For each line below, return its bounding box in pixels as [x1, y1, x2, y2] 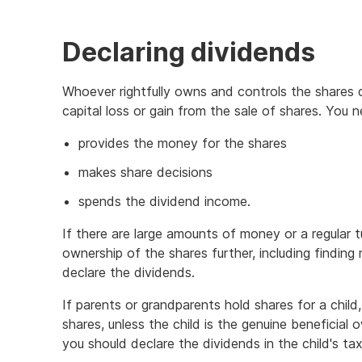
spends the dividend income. [78, 193, 250, 209]
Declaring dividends [62, 36, 315, 68]
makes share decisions [78, 164, 213, 180]
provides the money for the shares [78, 135, 287, 151]
